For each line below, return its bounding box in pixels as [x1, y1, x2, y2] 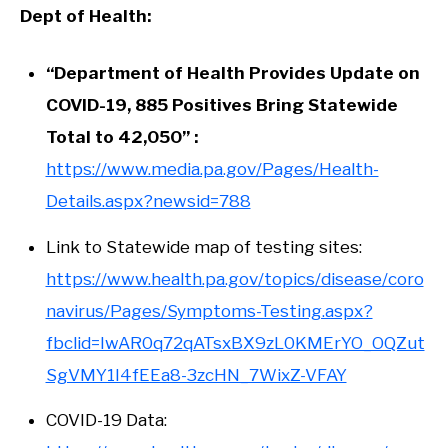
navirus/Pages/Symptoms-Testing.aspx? [45, 300, 373, 321]
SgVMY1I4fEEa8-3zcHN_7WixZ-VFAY [45, 364, 347, 385]
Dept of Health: [20, 5, 151, 26]
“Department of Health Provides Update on [45, 63, 420, 84]
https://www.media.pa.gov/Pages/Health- [45, 159, 379, 180]
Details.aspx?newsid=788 [45, 191, 251, 212]
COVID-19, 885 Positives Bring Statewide [45, 95, 398, 116]
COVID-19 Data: [45, 410, 167, 431]
